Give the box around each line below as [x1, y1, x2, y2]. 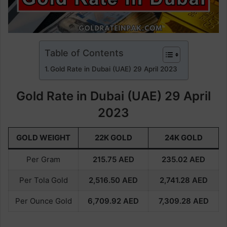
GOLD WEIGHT [16, 132, 70, 142]
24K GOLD [164, 132, 203, 142]
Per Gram [26, 154, 60, 164]
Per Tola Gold [19, 175, 68, 185]
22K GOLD [94, 132, 132, 142]
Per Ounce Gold [15, 196, 72, 206]
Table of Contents [44, 47, 124, 58]
